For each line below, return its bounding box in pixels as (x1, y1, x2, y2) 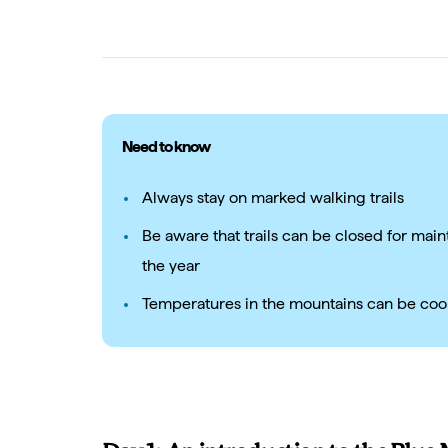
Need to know (122, 137, 211, 156)
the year (142, 256, 200, 275)
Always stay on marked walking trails (142, 188, 404, 207)
